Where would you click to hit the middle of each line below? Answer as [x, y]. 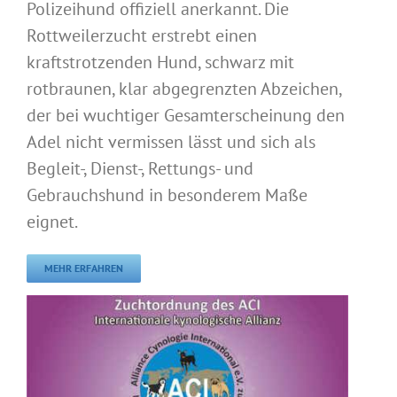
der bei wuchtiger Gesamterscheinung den [186, 115]
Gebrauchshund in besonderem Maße [167, 195]
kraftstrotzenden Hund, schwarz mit [160, 62]
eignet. [52, 221]
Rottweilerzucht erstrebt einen [142, 35]
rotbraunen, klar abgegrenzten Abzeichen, [184, 88]
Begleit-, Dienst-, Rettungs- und [140, 168]
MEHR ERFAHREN [84, 268]
